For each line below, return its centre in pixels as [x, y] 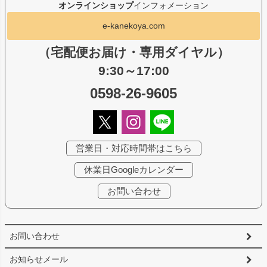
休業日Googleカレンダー [134, 170]
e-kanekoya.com [133, 26]
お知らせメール [39, 260]
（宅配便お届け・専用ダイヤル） [133, 52]
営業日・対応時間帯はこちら [134, 148]
